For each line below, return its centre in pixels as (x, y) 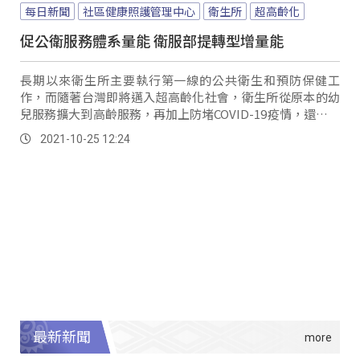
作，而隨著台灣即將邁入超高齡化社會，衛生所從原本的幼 (180, 97)
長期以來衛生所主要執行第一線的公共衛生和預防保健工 (180, 80)
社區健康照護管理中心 (139, 12)
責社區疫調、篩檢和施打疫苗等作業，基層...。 (144, 131)
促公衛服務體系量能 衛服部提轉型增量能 (152, 41)
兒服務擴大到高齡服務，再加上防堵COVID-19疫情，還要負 (180, 114)
